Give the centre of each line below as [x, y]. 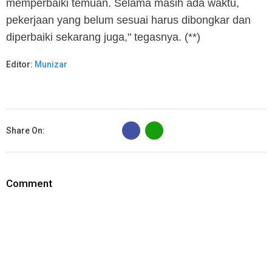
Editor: [20, 64]
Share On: [25, 130]
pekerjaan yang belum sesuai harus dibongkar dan [128, 20]
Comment [29, 183]
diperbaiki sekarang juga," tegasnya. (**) [103, 37]
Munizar [51, 64]
